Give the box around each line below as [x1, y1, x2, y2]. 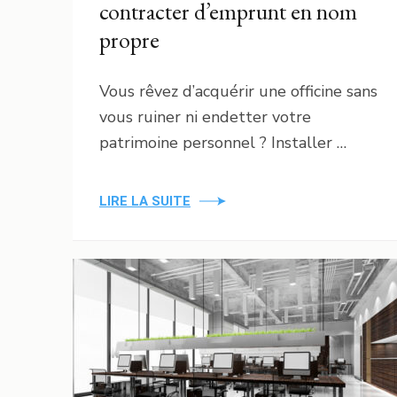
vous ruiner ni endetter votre [99, 105, 311, 128]
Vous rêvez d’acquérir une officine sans [99, 80, 378, 102]
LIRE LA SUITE [99, 192, 191, 209]
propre [99, 24, 160, 55]
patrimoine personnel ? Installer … [99, 131, 346, 153]
